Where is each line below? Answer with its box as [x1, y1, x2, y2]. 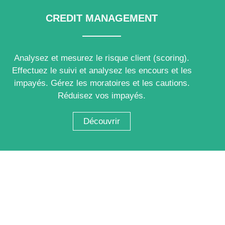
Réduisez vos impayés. [58, 90, 146, 100]
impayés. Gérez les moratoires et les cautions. [14, 78, 190, 88]
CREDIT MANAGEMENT [46, 12, 158, 24]
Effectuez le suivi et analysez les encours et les [12, 65, 192, 75]
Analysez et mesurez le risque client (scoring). [14, 53, 190, 63]
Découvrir [83, 116, 121, 126]
